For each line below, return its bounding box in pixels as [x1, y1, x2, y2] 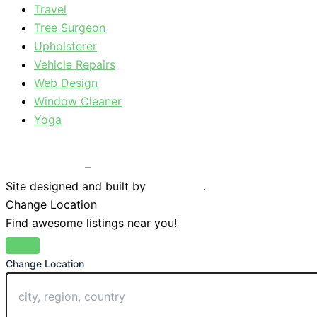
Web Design [34, 76, 98, 90]
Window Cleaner [34, 94, 122, 108]
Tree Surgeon [34, 21, 105, 35]
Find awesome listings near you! [6, 216, 177, 230]
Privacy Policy [6, 161, 81, 175]
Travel [34, 2, 67, 16]
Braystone [149, 179, 203, 193]
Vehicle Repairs [34, 57, 115, 71]
